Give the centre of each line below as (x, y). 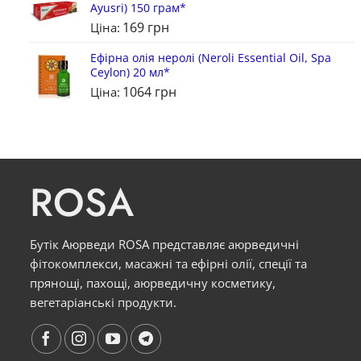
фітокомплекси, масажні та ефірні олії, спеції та (168, 263)
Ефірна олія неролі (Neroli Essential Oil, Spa (211, 57)
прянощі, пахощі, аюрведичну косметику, (153, 282)
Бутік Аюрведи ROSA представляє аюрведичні (164, 244)
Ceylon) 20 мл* (130, 72)
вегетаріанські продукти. (103, 302)
